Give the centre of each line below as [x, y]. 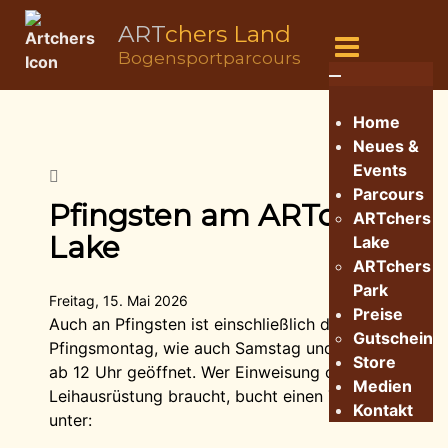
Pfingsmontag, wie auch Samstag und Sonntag [225, 348]
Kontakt [382, 410]
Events [379, 170]
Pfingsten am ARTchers [224, 215]
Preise [377, 314]
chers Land [228, 34]
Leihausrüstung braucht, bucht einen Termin [214, 396]
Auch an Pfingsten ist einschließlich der [197, 324]
